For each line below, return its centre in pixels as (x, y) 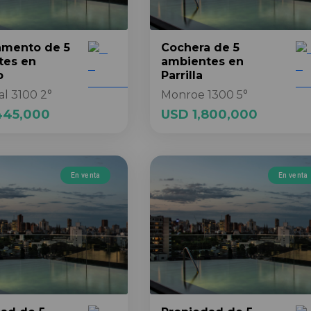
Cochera (186, 48)
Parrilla (182, 75)
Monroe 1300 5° (204, 95)
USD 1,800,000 (209, 115)
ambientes (193, 61)
